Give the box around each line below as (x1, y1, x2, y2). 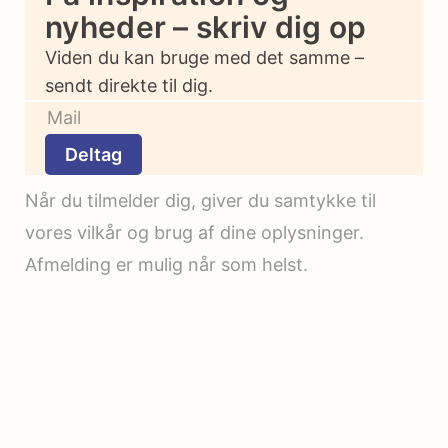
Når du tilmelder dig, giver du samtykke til (25, 190, 376, 212)
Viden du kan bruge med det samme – (45, 47, 364, 69)
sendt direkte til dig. (45, 75, 213, 97)
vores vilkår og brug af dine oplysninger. (25, 222, 364, 244)
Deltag (65, 144, 122, 166)
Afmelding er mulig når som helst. (25, 254, 308, 276)
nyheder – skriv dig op (45, 9, 367, 46)
